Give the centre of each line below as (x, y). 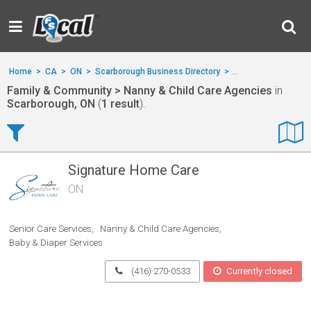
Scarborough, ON (51, 104)
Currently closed (259, 271)
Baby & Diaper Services (56, 242)
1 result (120, 104)
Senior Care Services (51, 228)
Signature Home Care (133, 170)
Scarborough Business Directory (158, 72)
